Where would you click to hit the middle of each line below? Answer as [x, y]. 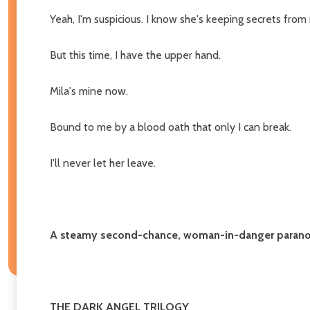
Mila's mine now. [89, 91]
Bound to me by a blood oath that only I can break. [171, 127]
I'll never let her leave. [103, 163]
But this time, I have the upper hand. [135, 55]
